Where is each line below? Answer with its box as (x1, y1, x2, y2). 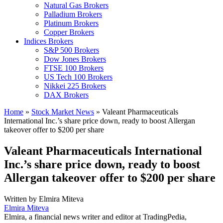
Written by (4, 194, 39, 203)
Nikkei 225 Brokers (44, 82, 106, 90)
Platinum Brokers (44, 19, 99, 27)
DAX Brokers (44, 91, 89, 99)
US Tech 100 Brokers (44, 73, 112, 81)
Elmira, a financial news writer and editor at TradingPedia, (4, 212, 187, 221)
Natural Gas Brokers (44, 1, 109, 9)
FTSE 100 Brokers (44, 64, 104, 72)
